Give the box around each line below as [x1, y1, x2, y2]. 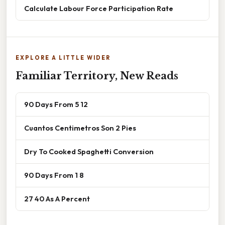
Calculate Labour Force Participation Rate [24, 3, 173, 13]
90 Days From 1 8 [24, 170, 84, 180]
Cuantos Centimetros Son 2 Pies [24, 123, 136, 133]
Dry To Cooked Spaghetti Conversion [24, 146, 154, 156]
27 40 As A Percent [24, 193, 90, 203]
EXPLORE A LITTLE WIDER [16, 54, 110, 61]
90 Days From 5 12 [24, 99, 88, 109]
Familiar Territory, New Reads [16, 69, 178, 82]
